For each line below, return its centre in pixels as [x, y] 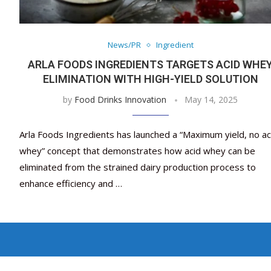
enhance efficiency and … [71, 184]
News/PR [124, 45]
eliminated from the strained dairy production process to [138, 167]
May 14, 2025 [211, 100]
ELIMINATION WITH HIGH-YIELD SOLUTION [150, 79]
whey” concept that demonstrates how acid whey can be [137, 151]
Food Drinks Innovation [121, 100]
